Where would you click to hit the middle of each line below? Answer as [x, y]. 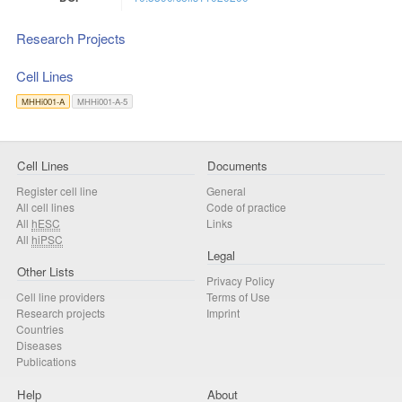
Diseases [39, 345]
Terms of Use [238, 297]
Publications [46, 362]
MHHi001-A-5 [102, 101]
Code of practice [246, 206]
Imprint [223, 313]
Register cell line [57, 190]
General [226, 190]
